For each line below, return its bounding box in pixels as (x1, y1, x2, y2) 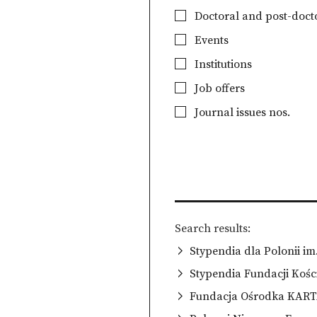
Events (192, 33, 229, 47)
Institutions (192, 57, 253, 71)
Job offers (192, 81, 246, 96)
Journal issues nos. (192, 105, 291, 120)
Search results (175, 221, 248, 236)
